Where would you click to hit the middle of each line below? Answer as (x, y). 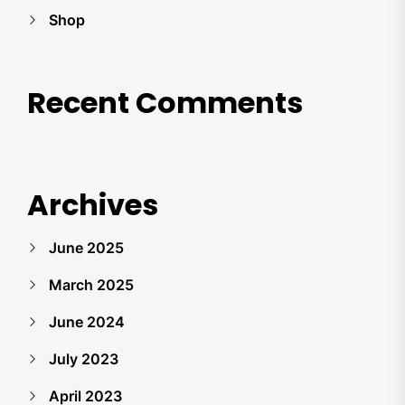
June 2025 (86, 248)
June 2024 (87, 322)
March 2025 (91, 285)
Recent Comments (165, 103)
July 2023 (84, 359)
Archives (93, 205)
